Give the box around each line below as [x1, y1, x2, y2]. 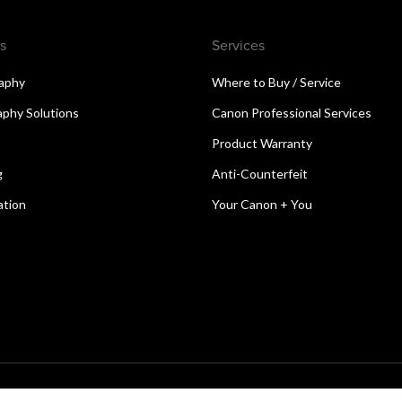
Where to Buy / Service [212, 74, 341, 90]
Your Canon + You [212, 196, 312, 212]
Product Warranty [212, 135, 312, 151]
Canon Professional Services [212, 104, 371, 120]
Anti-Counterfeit [212, 165, 308, 181]
